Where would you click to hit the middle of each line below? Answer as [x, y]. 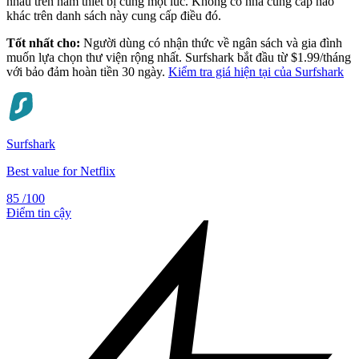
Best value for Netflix [61, 171]
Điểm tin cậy [39, 212]
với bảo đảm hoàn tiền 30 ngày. [87, 71]
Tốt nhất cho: [43, 42]
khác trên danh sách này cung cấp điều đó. [114, 15]
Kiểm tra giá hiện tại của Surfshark [256, 71]
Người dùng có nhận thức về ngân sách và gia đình [211, 42]
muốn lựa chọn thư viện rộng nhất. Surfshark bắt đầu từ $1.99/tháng [179, 57]
